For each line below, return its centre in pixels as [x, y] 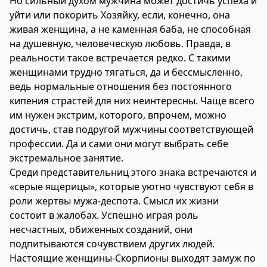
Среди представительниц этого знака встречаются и [133, 172]
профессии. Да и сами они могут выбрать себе [119, 144]
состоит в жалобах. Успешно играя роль [104, 215]
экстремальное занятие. [66, 158]
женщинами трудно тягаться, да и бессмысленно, [126, 72]
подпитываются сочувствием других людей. [112, 244]
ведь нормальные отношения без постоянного [121, 86]
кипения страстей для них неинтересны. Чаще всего [132, 101]
